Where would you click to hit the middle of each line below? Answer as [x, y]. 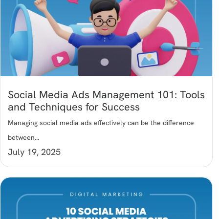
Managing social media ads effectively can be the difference [101, 123]
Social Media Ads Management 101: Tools [106, 95]
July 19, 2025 [34, 152]
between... [23, 138]
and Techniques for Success [74, 107]
